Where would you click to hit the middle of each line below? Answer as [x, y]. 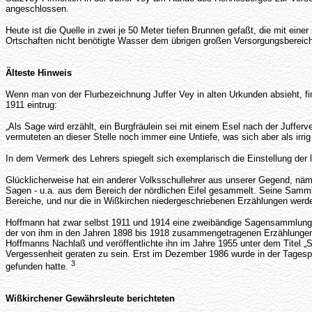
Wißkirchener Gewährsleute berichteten [90, 298]
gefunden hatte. [38, 266]
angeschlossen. [37, 8]
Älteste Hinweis [39, 72]
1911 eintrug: [31, 104]
